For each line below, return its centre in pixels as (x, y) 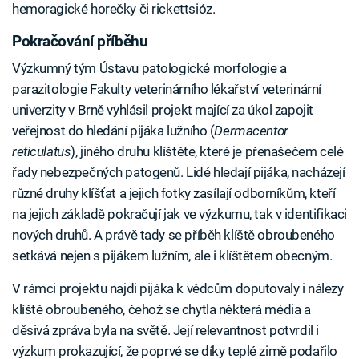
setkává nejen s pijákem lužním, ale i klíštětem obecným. (172, 256)
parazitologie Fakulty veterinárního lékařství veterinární (167, 89)
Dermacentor (251, 131)
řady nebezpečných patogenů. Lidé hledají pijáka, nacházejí (179, 172)
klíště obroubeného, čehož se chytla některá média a (161, 309)
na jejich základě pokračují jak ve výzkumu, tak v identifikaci (179, 214)
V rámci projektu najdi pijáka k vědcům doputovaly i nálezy (178, 288)
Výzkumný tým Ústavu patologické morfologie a (149, 68)
